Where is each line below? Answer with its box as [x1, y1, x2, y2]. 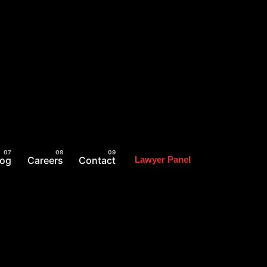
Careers [27, 154, 63, 166]
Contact [79, 154, 116, 166]
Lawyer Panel [134, 155, 191, 165]
